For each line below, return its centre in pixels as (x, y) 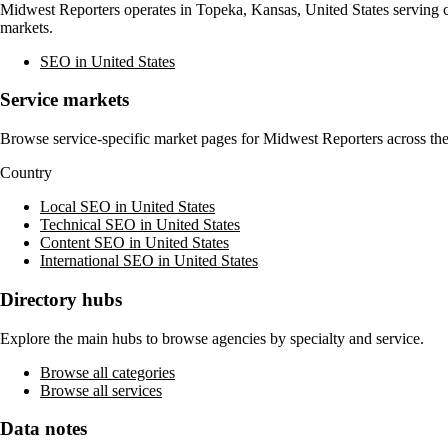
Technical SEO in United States (140, 225)
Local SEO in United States (127, 207)
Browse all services (101, 390)
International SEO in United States (149, 261)
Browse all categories (107, 372)
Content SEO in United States (134, 243)
